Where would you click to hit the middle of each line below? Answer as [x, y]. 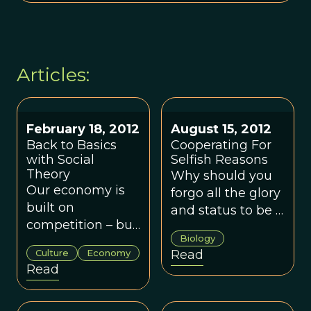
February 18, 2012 [83, 129]
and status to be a [227, 210]
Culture [52, 252]
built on [50, 207]
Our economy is [76, 190]
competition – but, [83, 225]
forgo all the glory [226, 193]
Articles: [53, 74]
